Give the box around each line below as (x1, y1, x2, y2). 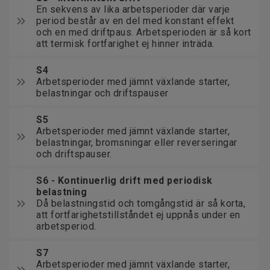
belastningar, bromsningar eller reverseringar (36, 137, 237, 148)
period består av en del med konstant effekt (36, 15, 234, 27)
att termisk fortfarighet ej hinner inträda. (36, 38, 215, 49)
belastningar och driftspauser (36, 87, 169, 99)
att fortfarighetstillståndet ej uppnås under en (36, 209, 240, 221)
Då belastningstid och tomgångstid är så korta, (36, 198, 245, 209)
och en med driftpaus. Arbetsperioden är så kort (36, 27, 251, 38)
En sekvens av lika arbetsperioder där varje (36, 4, 230, 15)
